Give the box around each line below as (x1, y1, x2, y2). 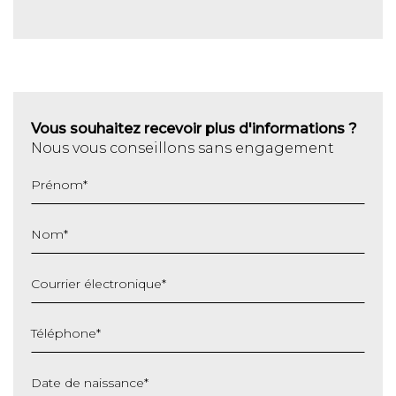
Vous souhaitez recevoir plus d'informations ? (31, 120, 357, 138)
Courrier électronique (31, 275, 162, 292)
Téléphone (31, 324, 96, 341)
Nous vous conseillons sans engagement (31, 140, 334, 157)
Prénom (31, 176, 83, 193)
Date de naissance (31, 374, 144, 391)
